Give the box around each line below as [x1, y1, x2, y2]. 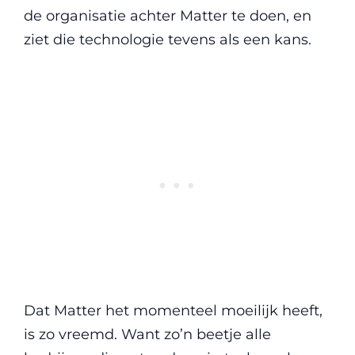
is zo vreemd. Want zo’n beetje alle [24, 325, 271, 343]
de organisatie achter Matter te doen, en [24, 6, 311, 25]
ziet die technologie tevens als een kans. [24, 30, 311, 48]
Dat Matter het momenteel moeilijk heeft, [24, 301, 323, 319]
